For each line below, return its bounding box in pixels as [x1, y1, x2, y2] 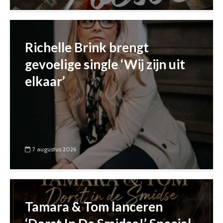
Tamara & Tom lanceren [25, 199, 163, 215]
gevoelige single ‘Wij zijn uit [25, 56, 185, 72]
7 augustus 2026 [32, 145, 76, 153]
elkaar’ [25, 73, 65, 89]
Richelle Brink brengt [25, 39, 149, 55]
